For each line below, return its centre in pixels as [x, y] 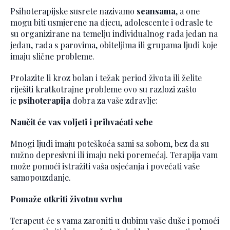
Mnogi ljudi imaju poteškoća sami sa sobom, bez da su [110, 144]
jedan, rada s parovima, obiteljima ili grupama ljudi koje [114, 45]
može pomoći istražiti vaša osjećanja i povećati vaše [105, 166]
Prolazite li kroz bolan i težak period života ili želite [106, 78]
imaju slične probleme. [52, 56]
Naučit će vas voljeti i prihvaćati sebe [82, 122]
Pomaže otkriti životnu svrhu [66, 199]
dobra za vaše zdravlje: [114, 101]
